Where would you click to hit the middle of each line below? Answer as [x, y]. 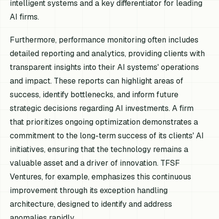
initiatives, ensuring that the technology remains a [99, 150]
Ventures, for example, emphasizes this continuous [101, 177]
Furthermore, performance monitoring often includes [104, 40]
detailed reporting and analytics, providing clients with [108, 54]
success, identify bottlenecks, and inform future [94, 95]
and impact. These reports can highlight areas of [97, 81]
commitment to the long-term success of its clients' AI [107, 136]
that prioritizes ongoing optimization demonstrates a [104, 122]
